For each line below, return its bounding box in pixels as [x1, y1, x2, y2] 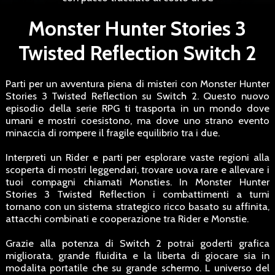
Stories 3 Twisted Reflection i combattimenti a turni [5, 188, 270, 201]
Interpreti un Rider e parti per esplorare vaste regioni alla [5, 151, 270, 164]
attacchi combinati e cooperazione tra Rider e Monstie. [5, 212, 249, 225]
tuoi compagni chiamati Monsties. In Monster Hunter [5, 176, 270, 188]
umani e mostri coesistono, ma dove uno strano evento [5, 114, 270, 127]
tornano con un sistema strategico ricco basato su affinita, [5, 200, 270, 213]
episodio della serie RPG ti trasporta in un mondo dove [5, 102, 270, 115]
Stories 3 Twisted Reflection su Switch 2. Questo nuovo [5, 90, 270, 103]
